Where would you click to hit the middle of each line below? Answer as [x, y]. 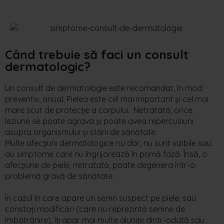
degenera [155, 165]
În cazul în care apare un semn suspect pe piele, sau [100, 198]
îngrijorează [107, 154]
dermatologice [87, 143]
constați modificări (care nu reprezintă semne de [95, 209]
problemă [23, 176]
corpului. [115, 110]
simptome [35, 154]
